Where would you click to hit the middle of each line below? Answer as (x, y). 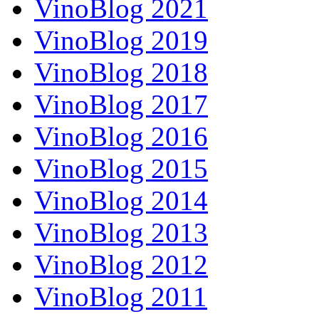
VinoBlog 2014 (121, 201)
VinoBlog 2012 (121, 265)
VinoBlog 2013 (121, 233)
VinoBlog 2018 (121, 73)
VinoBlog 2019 (121, 41)
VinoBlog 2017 (121, 105)
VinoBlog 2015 (121, 169)
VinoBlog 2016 (121, 137)
